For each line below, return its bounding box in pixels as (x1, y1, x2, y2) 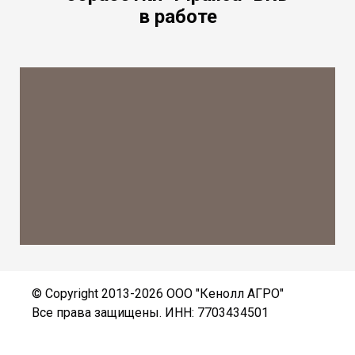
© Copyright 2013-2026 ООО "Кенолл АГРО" (32, 285, 284, 301)
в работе (138, 5, 217, 28)
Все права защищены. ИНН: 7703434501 (32, 304, 269, 320)
